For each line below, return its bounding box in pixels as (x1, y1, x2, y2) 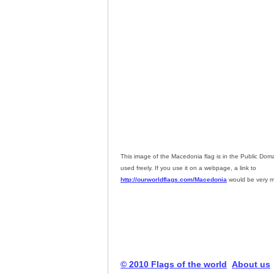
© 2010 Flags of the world (120, 259, 227, 269)
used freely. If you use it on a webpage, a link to (120, 165, 256, 171)
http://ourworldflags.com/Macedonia (120, 176, 227, 183)
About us (232, 259, 270, 269)
